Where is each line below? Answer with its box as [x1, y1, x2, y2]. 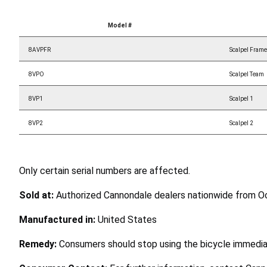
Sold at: [19, 189, 56, 201]
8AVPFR [29, 46, 51, 53]
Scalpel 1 [229, 95, 253, 102]
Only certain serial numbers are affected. [19, 164, 190, 176]
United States [98, 213, 157, 225]
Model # [107, 21, 132, 29]
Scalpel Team [229, 70, 264, 77]
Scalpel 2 [229, 119, 253, 126]
